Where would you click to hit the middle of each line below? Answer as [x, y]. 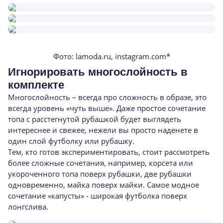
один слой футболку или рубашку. [71, 141]
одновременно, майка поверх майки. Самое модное [104, 185]
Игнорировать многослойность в [98, 72]
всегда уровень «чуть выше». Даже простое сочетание [107, 108]
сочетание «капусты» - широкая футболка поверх [98, 196]
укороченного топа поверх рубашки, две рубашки [100, 174]
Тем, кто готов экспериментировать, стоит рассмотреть [109, 152]
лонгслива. [29, 207]
